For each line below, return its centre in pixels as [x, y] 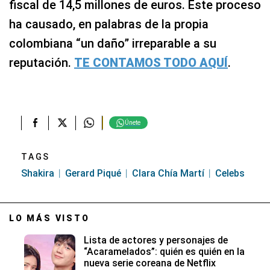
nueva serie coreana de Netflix [150, 263]
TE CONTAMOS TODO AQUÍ [151, 62]
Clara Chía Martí [168, 173]
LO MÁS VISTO [49, 218]
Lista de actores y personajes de [156, 240]
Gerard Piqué [93, 173]
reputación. [42, 62]
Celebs [230, 173]
